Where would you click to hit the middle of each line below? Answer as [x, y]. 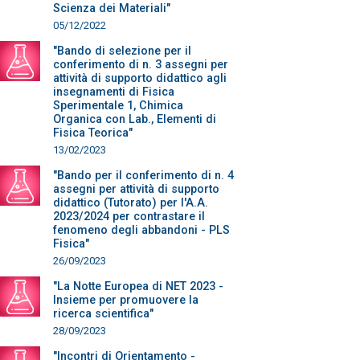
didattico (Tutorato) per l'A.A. [131, 203]
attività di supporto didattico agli [140, 78]
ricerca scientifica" [103, 314]
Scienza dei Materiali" [112, 8]
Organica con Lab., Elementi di [135, 119]
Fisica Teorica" [93, 133]
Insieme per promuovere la [126, 300]
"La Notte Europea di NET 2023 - [138, 286]
